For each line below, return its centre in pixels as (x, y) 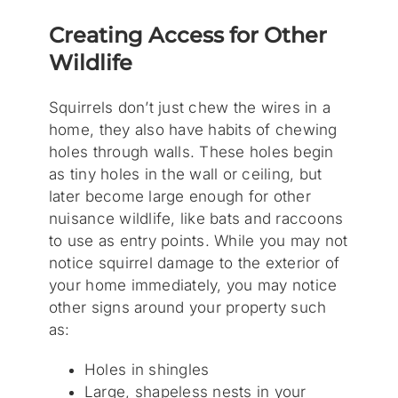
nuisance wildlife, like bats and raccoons (196, 219)
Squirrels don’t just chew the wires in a (190, 108)
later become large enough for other (179, 197)
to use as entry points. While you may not (198, 241)
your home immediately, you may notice (193, 286)
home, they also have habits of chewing (193, 130)
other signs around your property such (187, 308)
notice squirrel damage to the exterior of (194, 263)
